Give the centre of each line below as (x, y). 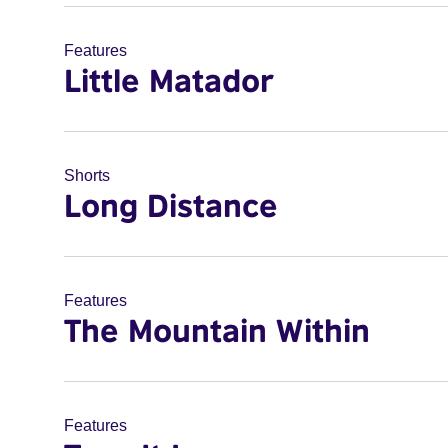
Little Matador (169, 80)
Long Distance (171, 205)
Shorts (87, 175)
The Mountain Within (217, 330)
